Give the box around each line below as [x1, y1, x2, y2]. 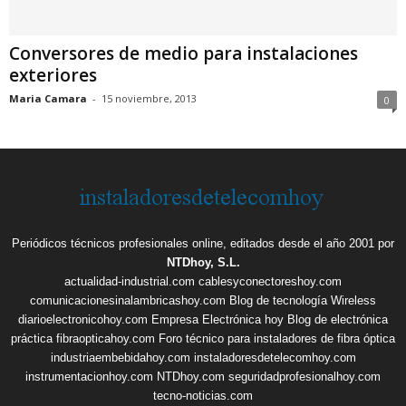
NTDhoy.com [157, 369, 225, 383]
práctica [11, 331, 53, 345]
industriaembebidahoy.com [50, 350, 190, 364]
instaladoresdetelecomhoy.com [193, 350, 356, 364]
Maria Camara [9, 91, 87, 105]
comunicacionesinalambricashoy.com [30, 293, 226, 307]
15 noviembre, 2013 [101, 91, 197, 105]
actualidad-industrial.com [64, 274, 195, 288]
